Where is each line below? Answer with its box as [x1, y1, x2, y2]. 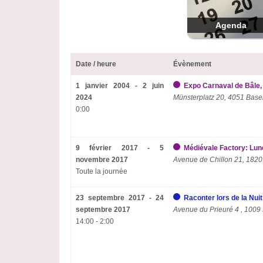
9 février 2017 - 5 [75, 144, 164, 152]
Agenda [215, 21, 247, 30]
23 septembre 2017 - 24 [75, 194, 164, 202]
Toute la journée [75, 167, 127, 176]
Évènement [173, 60, 211, 68]
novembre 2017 [75, 156, 128, 164]
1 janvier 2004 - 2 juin [75, 82, 164, 90]
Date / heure [75, 60, 116, 68]
